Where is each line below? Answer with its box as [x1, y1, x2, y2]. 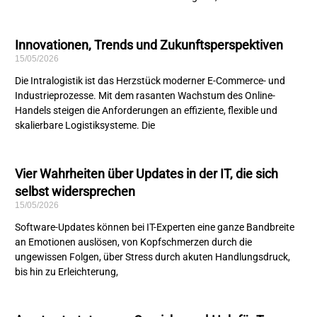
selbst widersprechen [15, 184, 136, 200]
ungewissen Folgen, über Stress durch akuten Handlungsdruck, [15, 251, 291, 263]
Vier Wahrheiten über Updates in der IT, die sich [15, 166, 279, 182]
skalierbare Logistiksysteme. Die [15, 120, 156, 132]
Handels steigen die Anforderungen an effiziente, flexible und [15, 105, 278, 117]
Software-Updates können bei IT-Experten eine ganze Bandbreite [15, 221, 295, 234]
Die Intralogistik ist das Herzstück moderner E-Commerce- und [15, 75, 286, 87]
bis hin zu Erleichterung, [15, 266, 119, 278]
